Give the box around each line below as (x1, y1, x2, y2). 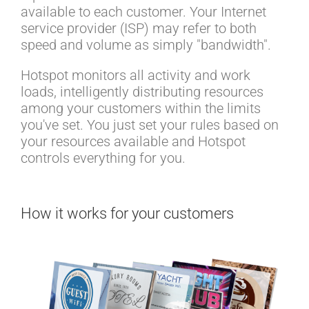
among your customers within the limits (21, 100, 261, 117)
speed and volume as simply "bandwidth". (21, 37, 271, 54)
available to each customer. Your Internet (21, 3, 266, 21)
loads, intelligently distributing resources (21, 83, 263, 101)
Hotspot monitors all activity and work (21, 67, 250, 84)
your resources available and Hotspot (21, 133, 246, 150)
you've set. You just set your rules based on (21, 117, 279, 134)
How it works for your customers (21, 205, 234, 223)
